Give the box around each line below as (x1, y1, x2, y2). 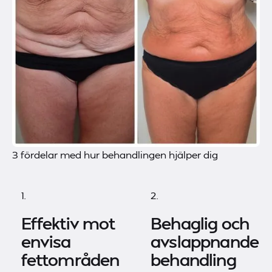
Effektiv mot (21, 212, 115, 234)
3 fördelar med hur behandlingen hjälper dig (12, 148, 218, 161)
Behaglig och (150, 212, 250, 234)
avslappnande (150, 230, 259, 253)
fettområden (21, 248, 120, 271)
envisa (21, 230, 71, 253)
